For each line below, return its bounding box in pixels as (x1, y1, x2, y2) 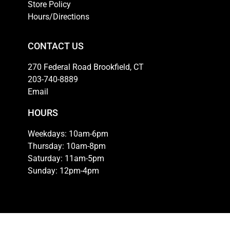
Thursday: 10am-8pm (28, 141, 106, 151)
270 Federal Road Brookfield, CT (28, 62, 144, 72)
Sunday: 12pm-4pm (28, 166, 99, 176)
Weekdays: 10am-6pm (28, 129, 108, 139)
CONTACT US (28, 41, 84, 52)
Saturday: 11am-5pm (28, 154, 104, 164)
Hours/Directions (28, 12, 89, 22)
